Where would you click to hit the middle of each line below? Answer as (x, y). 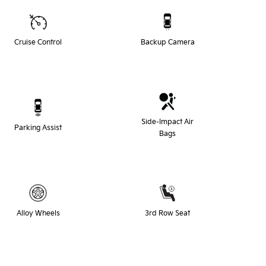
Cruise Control (38, 42)
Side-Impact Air (167, 122)
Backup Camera (167, 42)
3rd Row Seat (167, 213)
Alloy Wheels (38, 213)
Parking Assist (38, 128)
